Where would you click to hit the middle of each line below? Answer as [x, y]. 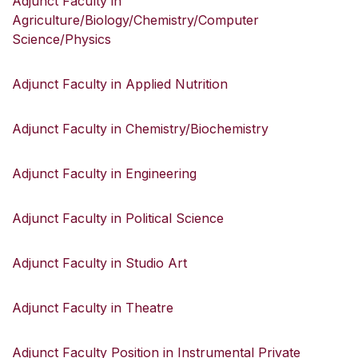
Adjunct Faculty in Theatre [93, 308]
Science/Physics [62, 39]
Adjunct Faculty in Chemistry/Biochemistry [140, 129]
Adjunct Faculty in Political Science [118, 218]
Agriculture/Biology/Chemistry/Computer [135, 20]
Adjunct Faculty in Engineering [104, 173]
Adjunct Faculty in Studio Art [99, 263]
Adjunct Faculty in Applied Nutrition [120, 84]
